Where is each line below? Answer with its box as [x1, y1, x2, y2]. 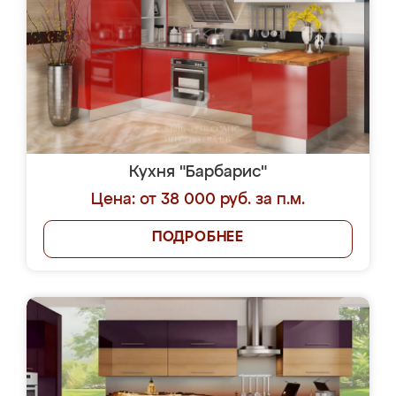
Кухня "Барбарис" [129, 164, 267, 180]
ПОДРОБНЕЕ [151, 231, 245, 245]
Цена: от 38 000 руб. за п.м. [91, 192, 305, 208]
